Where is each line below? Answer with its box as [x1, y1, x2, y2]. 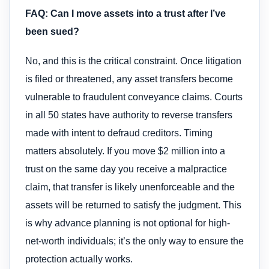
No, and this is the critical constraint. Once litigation [25, 55, 241, 66]
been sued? [25, 26, 79, 37]
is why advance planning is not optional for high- [25, 217, 230, 228]
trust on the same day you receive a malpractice [25, 163, 227, 174]
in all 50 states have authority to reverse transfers [25, 109, 232, 120]
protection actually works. [25, 253, 133, 264]
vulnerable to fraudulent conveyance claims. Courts [25, 91, 243, 102]
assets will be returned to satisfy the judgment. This [25, 199, 241, 210]
